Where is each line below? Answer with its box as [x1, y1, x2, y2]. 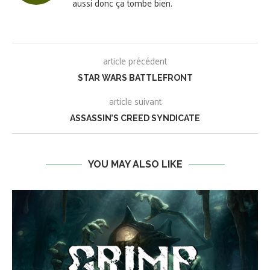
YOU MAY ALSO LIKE [87, 159, 183, 171]
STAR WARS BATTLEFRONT [77, 73, 193, 83]
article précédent [103, 52, 167, 69]
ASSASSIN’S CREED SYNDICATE [70, 113, 200, 124]
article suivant [108, 93, 162, 110]
